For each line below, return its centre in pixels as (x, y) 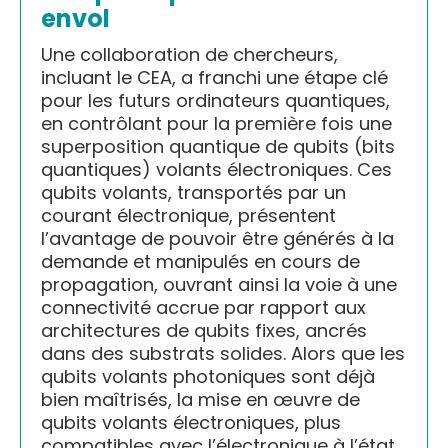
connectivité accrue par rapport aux (203, 308)
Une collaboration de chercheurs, (189, 55)
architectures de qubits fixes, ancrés (204, 331)
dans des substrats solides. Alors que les (223, 354)
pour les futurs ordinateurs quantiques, (215, 101)
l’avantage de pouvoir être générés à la (217, 239)
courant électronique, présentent (188, 216)
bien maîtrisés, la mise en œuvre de (200, 400)
